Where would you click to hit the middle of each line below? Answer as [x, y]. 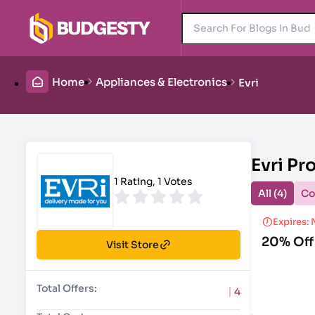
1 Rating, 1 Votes [153, 181]
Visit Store [132, 245]
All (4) [272, 193]
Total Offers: [67, 288]
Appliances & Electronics [161, 82]
